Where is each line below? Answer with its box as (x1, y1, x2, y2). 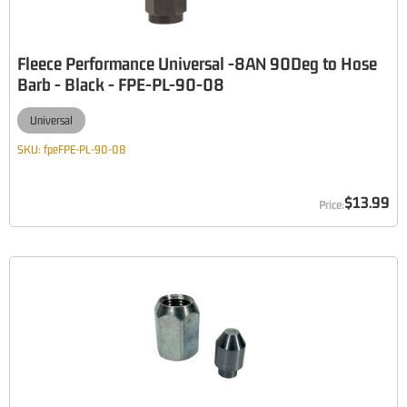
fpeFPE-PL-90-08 (44, 143, 126, 156)
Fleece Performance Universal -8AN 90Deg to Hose (17, 53, 377, 74)
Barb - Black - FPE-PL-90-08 (17, 74, 224, 94)
